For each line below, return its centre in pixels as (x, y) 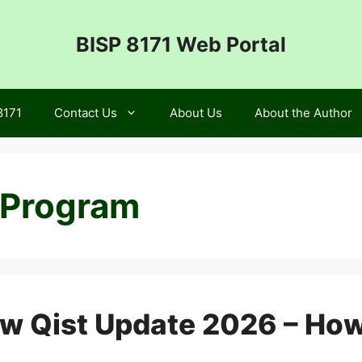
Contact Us (86, 113)
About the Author (303, 113)
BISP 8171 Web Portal (181, 44)
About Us (196, 113)
